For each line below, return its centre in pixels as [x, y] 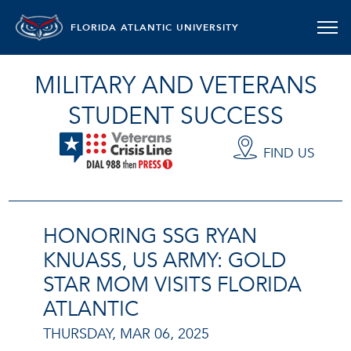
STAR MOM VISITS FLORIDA [172, 285]
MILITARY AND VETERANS [175, 86]
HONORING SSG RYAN [150, 236]
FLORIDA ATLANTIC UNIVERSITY [155, 27]
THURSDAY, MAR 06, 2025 [126, 335]
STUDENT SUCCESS [175, 116]
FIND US [288, 154]
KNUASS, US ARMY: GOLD [165, 261]
